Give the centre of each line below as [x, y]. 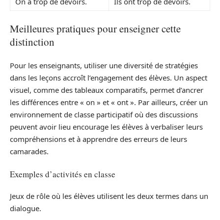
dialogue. [26, 208]
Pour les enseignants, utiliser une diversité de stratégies [104, 66]
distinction [32, 41]
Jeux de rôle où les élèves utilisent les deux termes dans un [109, 196]
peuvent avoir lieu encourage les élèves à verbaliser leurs [106, 127]
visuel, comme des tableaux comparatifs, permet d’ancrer [107, 90]
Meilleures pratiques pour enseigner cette [95, 28]
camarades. [29, 151]
